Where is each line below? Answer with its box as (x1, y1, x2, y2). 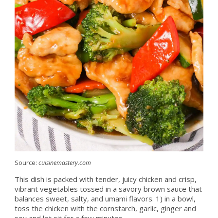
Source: (14, 159, 38, 167)
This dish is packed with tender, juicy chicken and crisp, (14, 174, 197, 184)
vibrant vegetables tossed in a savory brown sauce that (14, 184, 202, 194)
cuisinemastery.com (38, 159, 91, 167)
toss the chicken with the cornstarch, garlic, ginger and (14, 203, 196, 213)
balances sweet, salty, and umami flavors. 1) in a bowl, (14, 194, 196, 203)
